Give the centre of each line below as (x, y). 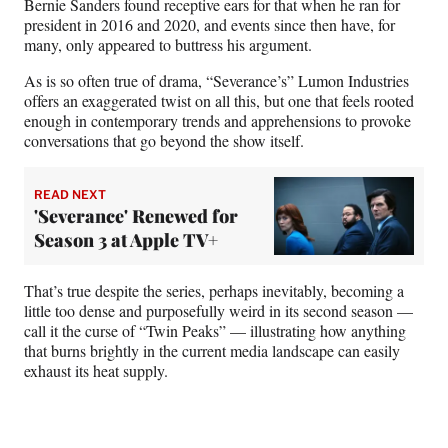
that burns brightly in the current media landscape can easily (212, 351)
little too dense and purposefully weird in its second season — (218, 311)
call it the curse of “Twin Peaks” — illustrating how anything (215, 331)
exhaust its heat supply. (96, 371)
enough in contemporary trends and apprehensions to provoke (217, 120)
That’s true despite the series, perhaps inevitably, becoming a (214, 291)
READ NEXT (70, 195)
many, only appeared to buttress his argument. (168, 44)
